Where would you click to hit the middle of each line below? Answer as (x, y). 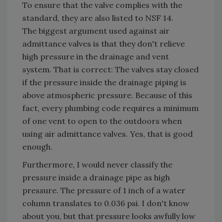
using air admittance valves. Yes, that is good (108, 134)
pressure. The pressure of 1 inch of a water (104, 190)
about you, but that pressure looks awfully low (109, 216)
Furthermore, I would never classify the (97, 165)
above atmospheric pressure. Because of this (107, 95)
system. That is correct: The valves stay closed (111, 69)
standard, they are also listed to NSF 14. (98, 18)
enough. (37, 147)
